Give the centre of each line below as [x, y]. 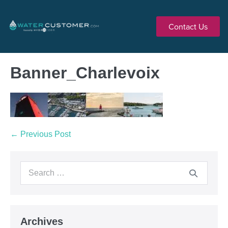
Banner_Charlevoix [85, 73]
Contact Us [188, 26]
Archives [42, 221]
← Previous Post [40, 134]
